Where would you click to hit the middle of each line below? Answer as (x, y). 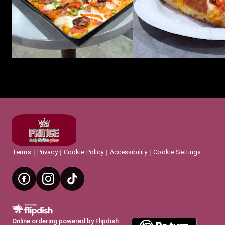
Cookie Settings (177, 152)
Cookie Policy (84, 152)
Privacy (47, 152)
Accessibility (129, 152)
